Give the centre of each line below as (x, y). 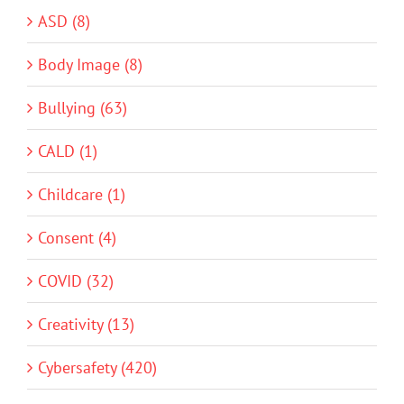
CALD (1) (68, 151)
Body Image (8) (90, 65)
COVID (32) (76, 281)
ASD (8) (64, 22)
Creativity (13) (86, 325)
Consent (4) (77, 238)
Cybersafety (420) (97, 368)
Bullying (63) (83, 108)
